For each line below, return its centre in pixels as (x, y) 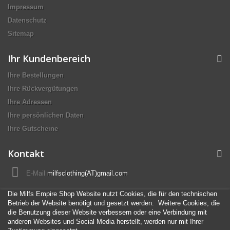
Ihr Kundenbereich (49, 59)
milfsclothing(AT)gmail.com (88, 174)
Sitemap (21, 34)
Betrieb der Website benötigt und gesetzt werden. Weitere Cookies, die (114, 203)
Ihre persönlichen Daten (46, 116)
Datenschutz (27, 21)
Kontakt (26, 154)
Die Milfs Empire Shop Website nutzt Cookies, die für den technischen (112, 194)
